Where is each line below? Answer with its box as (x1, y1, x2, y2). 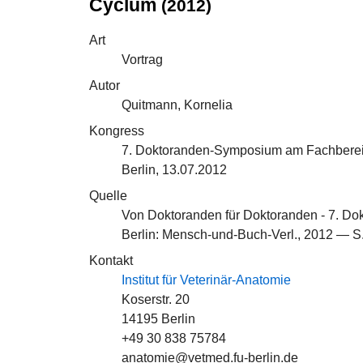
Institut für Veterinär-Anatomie (122, 273, 291, 287)
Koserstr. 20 (122, 293, 190, 306)
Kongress (89, 124, 144, 138)
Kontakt (89, 254, 133, 267)
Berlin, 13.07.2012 (122, 163, 227, 177)
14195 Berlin (122, 312, 195, 326)
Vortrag (122, 53, 163, 66)
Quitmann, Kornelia (122, 98, 233, 112)
